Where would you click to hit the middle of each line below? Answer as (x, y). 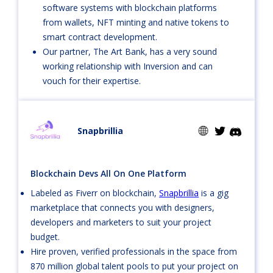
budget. (45, 237)
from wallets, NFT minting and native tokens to (136, 22)
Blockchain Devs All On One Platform (109, 173)
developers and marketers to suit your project (121, 222)
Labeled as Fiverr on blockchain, (95, 193)
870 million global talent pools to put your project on (135, 266)
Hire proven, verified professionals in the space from (134, 251)
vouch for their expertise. (92, 81)
